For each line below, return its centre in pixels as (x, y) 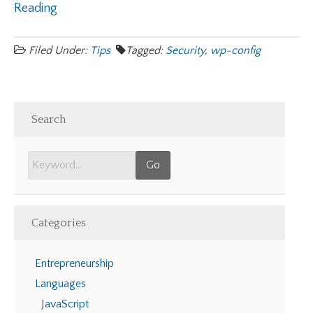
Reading (36, 8)
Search (49, 119)
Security (185, 50)
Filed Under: (59, 50)
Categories (59, 223)
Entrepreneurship (74, 263)
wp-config (235, 50)
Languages (60, 284)
